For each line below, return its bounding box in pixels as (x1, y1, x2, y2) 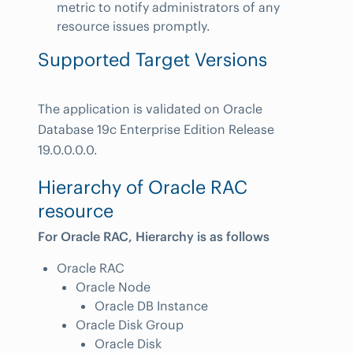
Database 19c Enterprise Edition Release (38, 121, 274, 137)
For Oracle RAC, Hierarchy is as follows (38, 229, 269, 244)
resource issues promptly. (57, 18, 210, 34)
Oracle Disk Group (76, 316, 184, 333)
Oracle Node (76, 278, 150, 295)
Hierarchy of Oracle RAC (38, 176, 247, 199)
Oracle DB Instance (95, 297, 208, 314)
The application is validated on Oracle (38, 101, 262, 117)
